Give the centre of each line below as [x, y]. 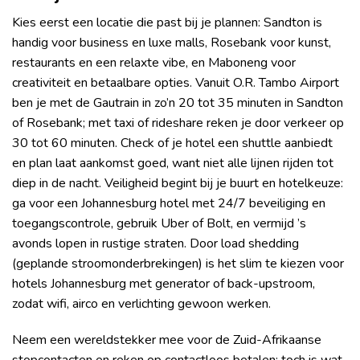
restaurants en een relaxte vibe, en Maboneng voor [154, 62]
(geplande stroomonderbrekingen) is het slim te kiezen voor [178, 263]
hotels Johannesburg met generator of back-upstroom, [164, 283]
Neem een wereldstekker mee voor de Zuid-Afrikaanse [167, 340]
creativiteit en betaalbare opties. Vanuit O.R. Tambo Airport [176, 82]
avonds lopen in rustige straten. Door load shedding [155, 243]
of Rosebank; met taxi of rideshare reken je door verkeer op [178, 123]
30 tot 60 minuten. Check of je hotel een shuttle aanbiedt [172, 143]
